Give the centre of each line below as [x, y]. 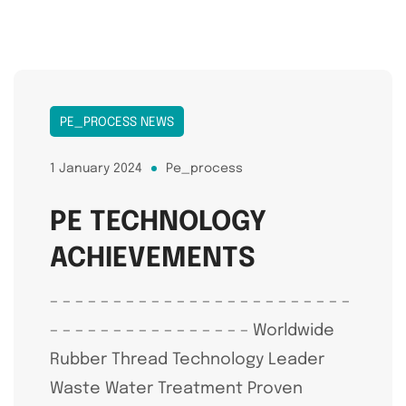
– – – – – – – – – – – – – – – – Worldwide [192, 330]
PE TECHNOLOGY [158, 222]
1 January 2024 [96, 168]
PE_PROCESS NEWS [117, 122]
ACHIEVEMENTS [153, 258]
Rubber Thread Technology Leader [192, 359]
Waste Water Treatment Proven [176, 388]
